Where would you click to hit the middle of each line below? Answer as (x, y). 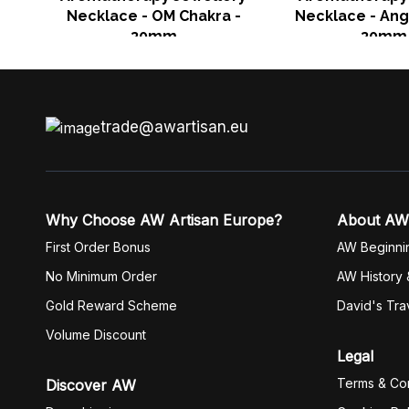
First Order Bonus (98, 247)
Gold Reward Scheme (111, 305)
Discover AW (91, 385)
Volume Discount (96, 335)
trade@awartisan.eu (174, 127)
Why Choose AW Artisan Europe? (164, 220)
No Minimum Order (101, 276)
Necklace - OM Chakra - (153, 16)
